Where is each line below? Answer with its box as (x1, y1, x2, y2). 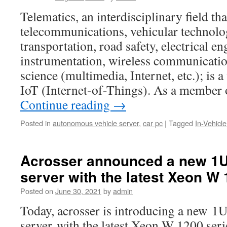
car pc (143, 118, 163, 128)
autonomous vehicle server (53, 118, 139, 128)
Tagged (169, 118, 193, 128)
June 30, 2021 (55, 185, 101, 196)
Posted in (20, 118, 51, 128)
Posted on (20, 185, 53, 196)
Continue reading (20, 96, 113, 113)
